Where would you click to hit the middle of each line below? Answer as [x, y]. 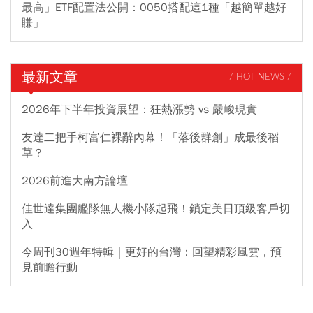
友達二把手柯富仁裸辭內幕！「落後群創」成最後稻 [150, 137]
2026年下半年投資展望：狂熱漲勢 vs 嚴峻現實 [139, 109]
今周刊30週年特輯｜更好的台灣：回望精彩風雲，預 [152, 252]
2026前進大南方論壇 [75, 181]
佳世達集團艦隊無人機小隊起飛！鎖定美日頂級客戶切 [156, 209]
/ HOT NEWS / [260, 78]
